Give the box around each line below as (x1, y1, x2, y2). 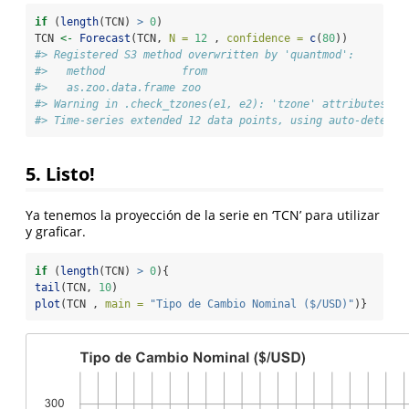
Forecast (79, 32, 131, 46)
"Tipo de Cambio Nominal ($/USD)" (150, 297, 354, 310)
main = (105, 297, 143, 310)
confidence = (226, 32, 303, 46)
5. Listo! (26, 161, 95, 187)
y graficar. (26, 222, 86, 240)
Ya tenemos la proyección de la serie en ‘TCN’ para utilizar (26, 205, 380, 224)
